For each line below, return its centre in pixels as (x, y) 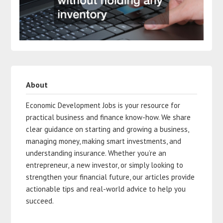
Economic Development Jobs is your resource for (103, 105)
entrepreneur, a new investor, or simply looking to (105, 165)
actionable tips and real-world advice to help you (106, 189)
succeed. (40, 201)
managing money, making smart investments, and (104, 141)
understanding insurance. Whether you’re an (96, 153)
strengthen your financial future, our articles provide (111, 177)
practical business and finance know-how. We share (109, 117)
